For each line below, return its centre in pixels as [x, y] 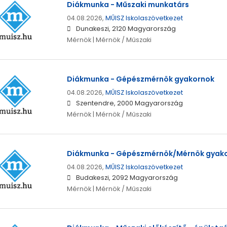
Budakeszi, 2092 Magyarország [127, 178]
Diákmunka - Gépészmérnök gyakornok [140, 79]
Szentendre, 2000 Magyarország [129, 103]
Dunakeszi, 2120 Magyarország [126, 29]
